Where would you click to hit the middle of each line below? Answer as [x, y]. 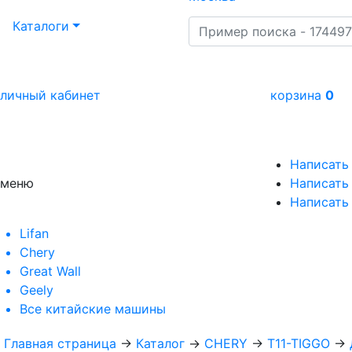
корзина [297, 95]
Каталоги [41, 26]
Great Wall [50, 271]
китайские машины [106, 308]
